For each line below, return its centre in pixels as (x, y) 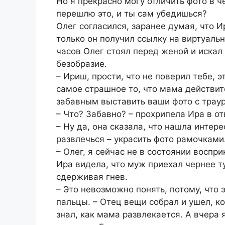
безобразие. (82, 64)
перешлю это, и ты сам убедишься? (132, 13)
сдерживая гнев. (92, 177)
